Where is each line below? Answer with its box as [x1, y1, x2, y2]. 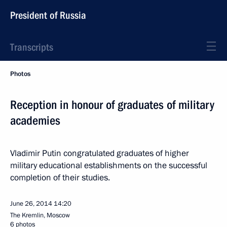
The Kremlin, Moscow [10, 211, 70, 220]
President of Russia [10, 9, 86, 21]
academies [10, 113, 60, 128]
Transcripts [10, 41, 53, 53]
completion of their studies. [10, 172, 110, 183]
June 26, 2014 [10, 199, 52, 208]
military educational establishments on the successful [10, 160, 207, 171]
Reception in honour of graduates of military [10, 98, 214, 112]
